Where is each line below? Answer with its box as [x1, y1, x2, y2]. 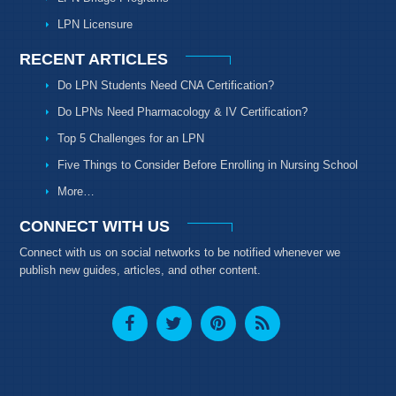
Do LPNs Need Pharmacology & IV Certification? [57, 104, 308, 118]
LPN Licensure [57, 17, 133, 31]
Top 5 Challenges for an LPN [57, 131, 205, 145]
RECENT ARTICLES [19, 49, 169, 68]
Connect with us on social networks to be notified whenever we [19, 245, 341, 259]
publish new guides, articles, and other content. [19, 263, 262, 277]
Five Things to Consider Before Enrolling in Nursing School [57, 157, 359, 171]
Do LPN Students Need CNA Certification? [57, 78, 275, 92]
